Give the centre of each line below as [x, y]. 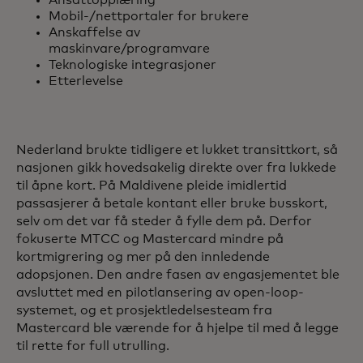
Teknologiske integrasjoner [132, 65]
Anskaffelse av [94, 33]
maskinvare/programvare [129, 49]
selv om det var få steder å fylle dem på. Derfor [164, 222]
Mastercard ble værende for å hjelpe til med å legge [177, 329]
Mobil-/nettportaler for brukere [149, 17]
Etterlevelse [86, 81]
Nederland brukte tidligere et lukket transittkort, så [177, 150]
